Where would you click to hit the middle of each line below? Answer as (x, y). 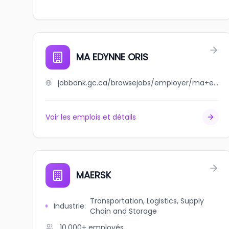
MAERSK (94, 175)
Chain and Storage (124, 211)
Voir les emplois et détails (91, 117)
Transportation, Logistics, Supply (147, 201)
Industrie (69, 206)
